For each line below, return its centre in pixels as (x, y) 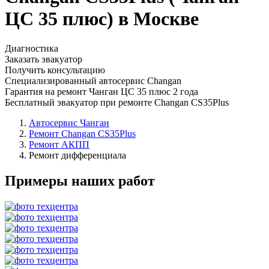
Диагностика (32, 48)
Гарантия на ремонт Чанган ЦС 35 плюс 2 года (101, 91)
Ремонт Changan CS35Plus (82, 133)
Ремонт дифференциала (77, 155)
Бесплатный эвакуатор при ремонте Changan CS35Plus (117, 102)
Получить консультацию (55, 70)
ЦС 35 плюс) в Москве (102, 19)
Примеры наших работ (80, 180)
